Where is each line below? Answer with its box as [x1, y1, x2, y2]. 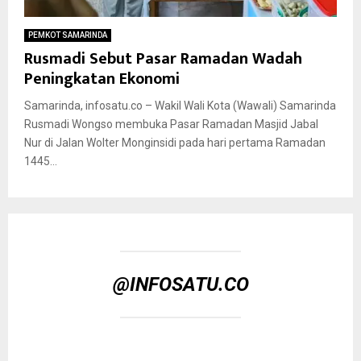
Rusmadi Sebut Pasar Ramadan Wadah [24, 44, 302, 73]
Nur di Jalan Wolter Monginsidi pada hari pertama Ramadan [24, 135, 326, 149]
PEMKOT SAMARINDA [28, 30, 107, 39]
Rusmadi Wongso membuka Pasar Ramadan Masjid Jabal [24, 117, 318, 131]
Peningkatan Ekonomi [24, 64, 180, 93]
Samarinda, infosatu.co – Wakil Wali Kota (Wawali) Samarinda [24, 98, 336, 112]
